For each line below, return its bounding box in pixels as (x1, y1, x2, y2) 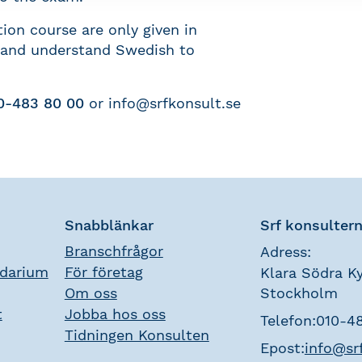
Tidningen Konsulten (64, 326, 209, 343)
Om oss (64, 284, 117, 301)
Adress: (259, 243, 311, 260)
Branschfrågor (64, 242, 163, 259)
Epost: (259, 339, 305, 356)
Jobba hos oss (64, 305, 166, 322)
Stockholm (259, 284, 338, 301)
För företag (64, 263, 143, 280)
